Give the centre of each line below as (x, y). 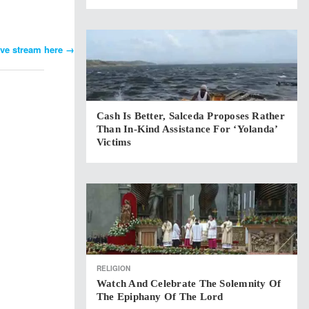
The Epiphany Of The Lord (160, 297)
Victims (114, 142)
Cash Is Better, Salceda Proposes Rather (191, 116)
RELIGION (113, 268)
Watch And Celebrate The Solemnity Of (189, 283)
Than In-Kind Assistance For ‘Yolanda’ (187, 129)
